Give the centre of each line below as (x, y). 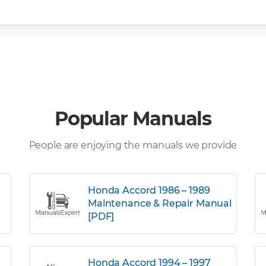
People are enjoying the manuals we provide (133, 145)
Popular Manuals (133, 118)
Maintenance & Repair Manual (160, 203)
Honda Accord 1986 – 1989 (149, 190)
